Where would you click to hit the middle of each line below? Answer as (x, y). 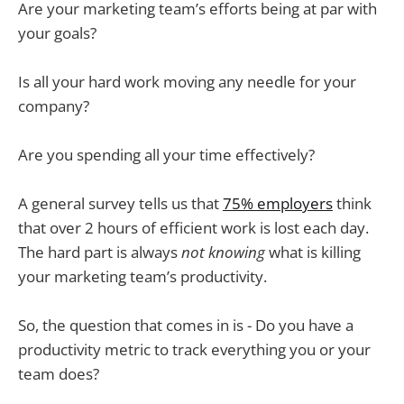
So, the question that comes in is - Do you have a (186, 326)
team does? (59, 374)
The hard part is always (100, 252)
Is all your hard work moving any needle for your (187, 81)
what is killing (313, 252)
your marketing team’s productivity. (142, 277)
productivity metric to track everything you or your (194, 350)
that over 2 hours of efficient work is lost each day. (193, 228)
